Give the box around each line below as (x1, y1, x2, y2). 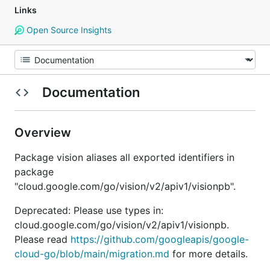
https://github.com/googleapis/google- (71, 233, 249, 245)
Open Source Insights (24, 25, 111, 35)
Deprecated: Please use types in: (14, 204, 163, 216)
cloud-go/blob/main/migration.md (14, 248, 169, 260)
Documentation (39, 84, 143, 100)
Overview (14, 125, 74, 140)
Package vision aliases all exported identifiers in (14, 151, 234, 163)
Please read (14, 233, 71, 245)
